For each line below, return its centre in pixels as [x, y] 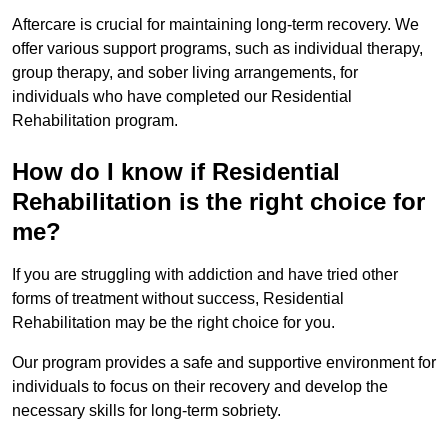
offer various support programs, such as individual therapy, [217, 49]
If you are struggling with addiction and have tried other [205, 275]
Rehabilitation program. [95, 121]
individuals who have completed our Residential [182, 97]
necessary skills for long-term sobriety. [146, 411]
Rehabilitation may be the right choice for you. [175, 323]
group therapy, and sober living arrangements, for [185, 73]
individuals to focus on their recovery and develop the [200, 387]
